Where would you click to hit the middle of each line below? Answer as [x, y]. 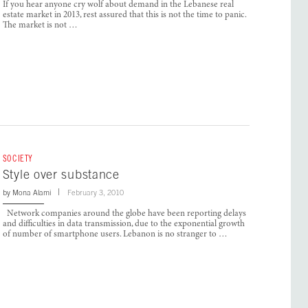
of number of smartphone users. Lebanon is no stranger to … [115, 235]
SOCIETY [18, 159]
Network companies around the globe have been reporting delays [124, 214]
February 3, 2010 [95, 193]
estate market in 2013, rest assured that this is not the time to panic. [124, 15]
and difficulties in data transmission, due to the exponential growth [123, 225]
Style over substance [61, 175]
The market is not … [40, 25]
